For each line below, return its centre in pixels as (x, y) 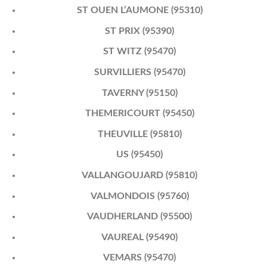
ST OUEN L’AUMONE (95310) (139, 10)
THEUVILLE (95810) (139, 134)
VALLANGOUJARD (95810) (140, 175)
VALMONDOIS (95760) (139, 196)
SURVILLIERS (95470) (139, 72)
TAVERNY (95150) (139, 93)
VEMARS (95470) (140, 258)
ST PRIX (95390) (140, 31)
